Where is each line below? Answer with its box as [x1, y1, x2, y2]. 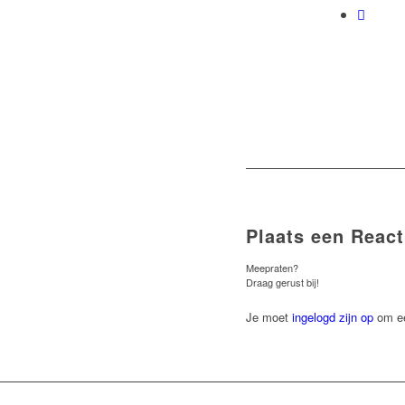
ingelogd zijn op [292, 308, 373, 326]
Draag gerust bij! [246, 275, 319, 290]
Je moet [246, 308, 292, 326]
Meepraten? [246, 260, 298, 276]
